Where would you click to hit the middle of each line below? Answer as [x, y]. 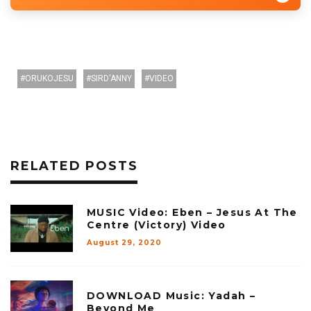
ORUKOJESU [49, 79]
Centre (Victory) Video [157, 225]
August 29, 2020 [124, 242]
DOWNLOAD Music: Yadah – [171, 295]
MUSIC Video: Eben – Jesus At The [192, 212]
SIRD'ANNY [111, 79]
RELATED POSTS [74, 166]
